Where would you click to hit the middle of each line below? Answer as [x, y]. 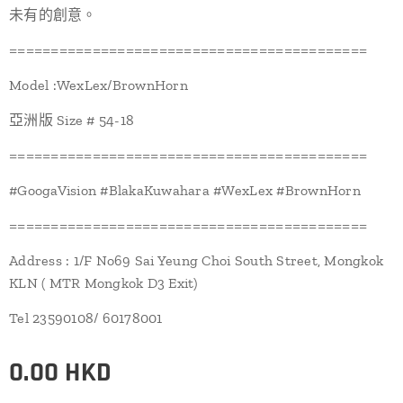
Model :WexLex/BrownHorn [99, 85]
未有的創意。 [53, 15]
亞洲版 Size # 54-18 [72, 121]
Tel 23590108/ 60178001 [86, 318]
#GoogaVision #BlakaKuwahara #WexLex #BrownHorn [185, 191]
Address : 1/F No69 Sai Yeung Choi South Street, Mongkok [197, 261]
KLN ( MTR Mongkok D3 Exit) [103, 283]
